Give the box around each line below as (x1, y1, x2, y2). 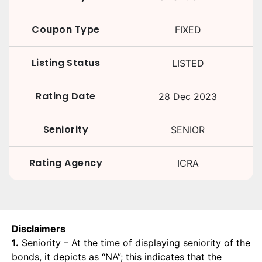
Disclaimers (12, 223, 65, 235)
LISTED (171, 57, 204, 69)
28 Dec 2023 (158, 91, 217, 102)
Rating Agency (29, 156, 103, 170)
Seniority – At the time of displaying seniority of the (19, 237, 250, 249)
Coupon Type (32, 23, 100, 36)
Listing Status (31, 56, 101, 70)
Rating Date (36, 89, 96, 103)
